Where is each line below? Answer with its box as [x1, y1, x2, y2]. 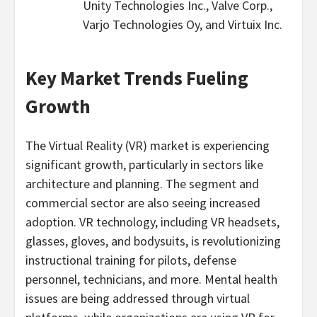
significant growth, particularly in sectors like [25, 156, 263, 173]
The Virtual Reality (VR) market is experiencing [25, 137, 270, 154]
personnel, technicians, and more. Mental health [25, 271, 277, 288]
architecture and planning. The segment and [25, 175, 259, 192]
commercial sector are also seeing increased [25, 195, 260, 212]
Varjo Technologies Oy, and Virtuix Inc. [83, 16, 282, 33]
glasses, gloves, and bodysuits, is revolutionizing [25, 233, 281, 250]
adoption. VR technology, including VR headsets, [25, 214, 279, 231]
